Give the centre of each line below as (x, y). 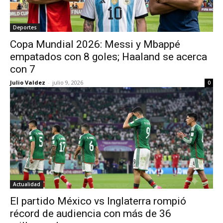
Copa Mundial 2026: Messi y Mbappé (95, 44)
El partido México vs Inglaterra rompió (98, 201)
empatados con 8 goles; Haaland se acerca (109, 57)
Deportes (25, 27)
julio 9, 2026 (68, 82)
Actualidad (27, 184)
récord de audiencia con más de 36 (91, 214)
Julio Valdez (28, 82)
